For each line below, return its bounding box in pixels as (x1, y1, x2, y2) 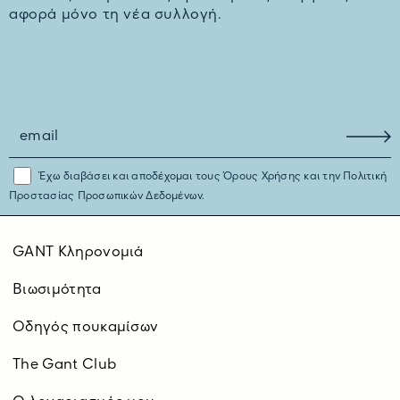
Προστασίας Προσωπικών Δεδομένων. (9, 191, 205, 203)
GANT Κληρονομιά (12, 246, 144, 261)
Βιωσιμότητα (12, 283, 102, 298)
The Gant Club (12, 358, 117, 373)
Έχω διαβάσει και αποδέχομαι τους (36, 171, 224, 183)
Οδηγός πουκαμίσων (12, 321, 159, 336)
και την (301, 171, 340, 183)
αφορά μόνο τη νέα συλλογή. (9, 8, 222, 23)
